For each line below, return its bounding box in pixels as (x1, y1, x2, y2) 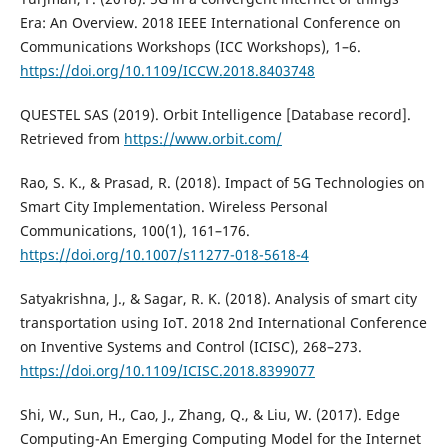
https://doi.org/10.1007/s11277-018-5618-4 (19, 245, 309, 265)
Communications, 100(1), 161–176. (19, 221, 250, 241)
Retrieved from (19, 129, 124, 149)
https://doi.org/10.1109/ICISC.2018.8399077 (19, 361, 315, 381)
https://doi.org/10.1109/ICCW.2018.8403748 (19, 61, 315, 81)
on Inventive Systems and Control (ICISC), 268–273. (19, 337, 362, 357)
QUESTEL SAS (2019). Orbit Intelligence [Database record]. (19, 105, 411, 125)
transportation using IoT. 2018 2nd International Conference (19, 313, 427, 333)
